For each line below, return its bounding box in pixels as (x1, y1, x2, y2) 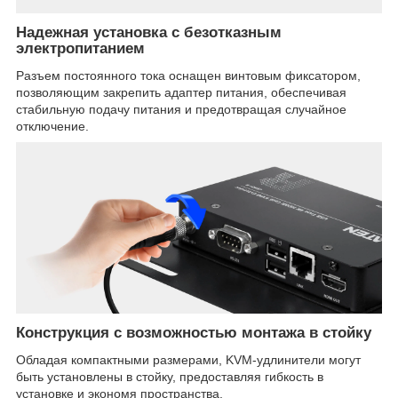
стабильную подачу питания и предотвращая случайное (16, 102, 346, 117)
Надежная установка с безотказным (16, 24, 282, 42)
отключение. (16, 119, 89, 134)
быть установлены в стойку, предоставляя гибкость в (16, 370, 323, 385)
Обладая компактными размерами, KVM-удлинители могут (16, 353, 361, 368)
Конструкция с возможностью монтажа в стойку (16, 324, 371, 342)
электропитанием (16, 40, 145, 58)
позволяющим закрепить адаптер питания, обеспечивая (16, 85, 346, 100)
